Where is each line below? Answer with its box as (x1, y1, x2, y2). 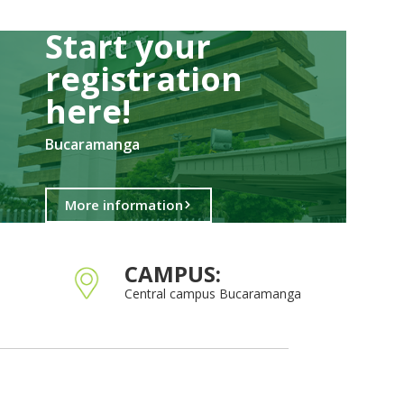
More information (65, 195, 183, 214)
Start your (45, 23, 211, 69)
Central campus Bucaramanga (124, 284, 301, 302)
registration (45, 56, 243, 101)
